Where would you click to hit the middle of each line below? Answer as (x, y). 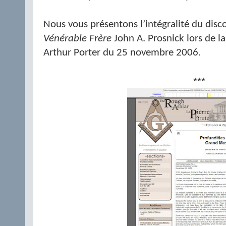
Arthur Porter (73, 53)
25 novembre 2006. (157, 53)
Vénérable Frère (77, 39)
